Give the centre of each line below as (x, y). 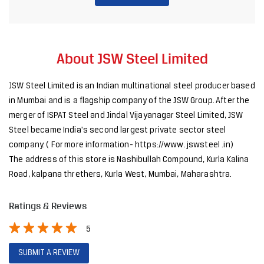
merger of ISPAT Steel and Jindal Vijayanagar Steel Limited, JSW (126, 116)
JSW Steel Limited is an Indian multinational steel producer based (132, 87)
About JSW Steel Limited (132, 59)
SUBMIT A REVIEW (49, 253)
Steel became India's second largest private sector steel (118, 131)
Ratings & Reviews (48, 206)
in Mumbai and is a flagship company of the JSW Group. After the (129, 101)
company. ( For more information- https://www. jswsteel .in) (121, 146)
